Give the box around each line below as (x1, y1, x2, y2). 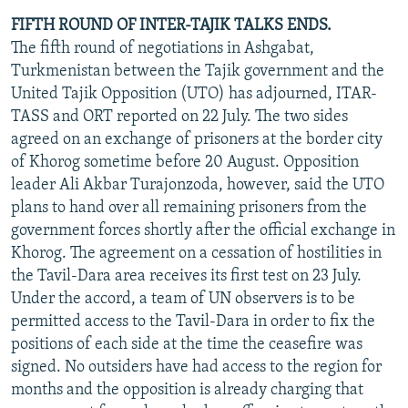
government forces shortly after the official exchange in (11, 221, 395, 240)
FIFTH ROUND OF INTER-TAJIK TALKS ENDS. (11, 16, 331, 35)
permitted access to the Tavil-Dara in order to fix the (11, 312, 375, 331)
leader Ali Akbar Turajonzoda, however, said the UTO (11, 176, 384, 194)
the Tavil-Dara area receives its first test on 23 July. (11, 267, 362, 285)
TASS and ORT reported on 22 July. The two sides (11, 107, 348, 126)
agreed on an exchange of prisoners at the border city (11, 130, 382, 148)
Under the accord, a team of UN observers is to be (11, 290, 355, 308)
